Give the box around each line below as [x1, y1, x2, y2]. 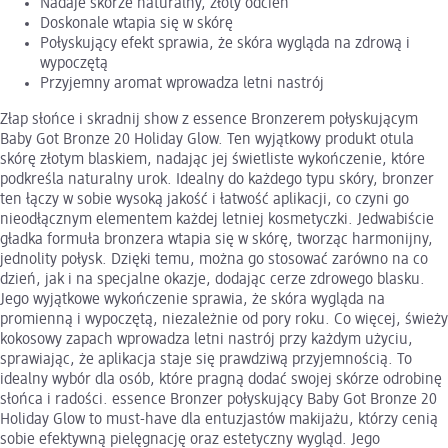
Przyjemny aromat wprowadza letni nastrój [40, 75, 324, 92]
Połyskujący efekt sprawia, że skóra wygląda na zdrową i [40, 35, 410, 52]
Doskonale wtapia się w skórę [40, 15, 233, 32]
